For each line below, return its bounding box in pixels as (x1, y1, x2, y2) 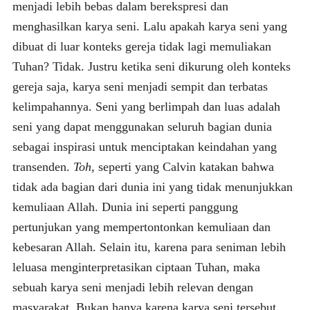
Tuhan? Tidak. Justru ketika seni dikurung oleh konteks (12, 59, 291, 73)
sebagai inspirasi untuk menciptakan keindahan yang (12, 139, 277, 154)
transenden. (12, 159, 73, 174)
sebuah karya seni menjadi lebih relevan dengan (12, 280, 253, 294)
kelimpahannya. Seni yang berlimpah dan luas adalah (12, 99, 280, 113)
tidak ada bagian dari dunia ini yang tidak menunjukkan (12, 179, 293, 194)
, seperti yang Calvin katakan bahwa (91, 159, 274, 174)
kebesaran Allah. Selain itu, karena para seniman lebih (12, 239, 286, 254)
